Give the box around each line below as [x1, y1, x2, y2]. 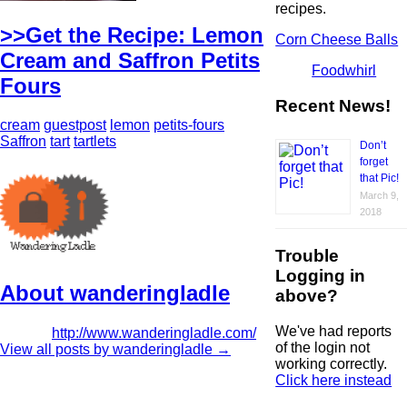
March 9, [360, 190, 400, 202]
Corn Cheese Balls [275, 31, 399, 47]
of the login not [275, 339, 371, 355]
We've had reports [275, 323, 392, 339]
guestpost [44, 117, 106, 134]
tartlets [74, 134, 116, 150]
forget [360, 155, 389, 169]
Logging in [275, 266, 366, 286]
